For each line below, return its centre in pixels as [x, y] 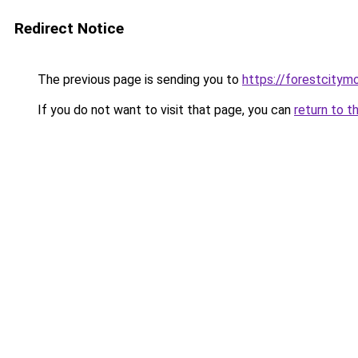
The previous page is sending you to [138, 80]
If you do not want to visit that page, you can [164, 110]
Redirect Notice [69, 28]
